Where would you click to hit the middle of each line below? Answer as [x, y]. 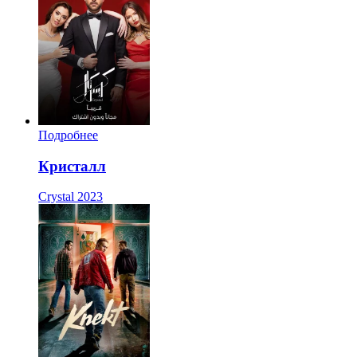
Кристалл [72, 166]
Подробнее [68, 135]
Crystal [56, 197]
